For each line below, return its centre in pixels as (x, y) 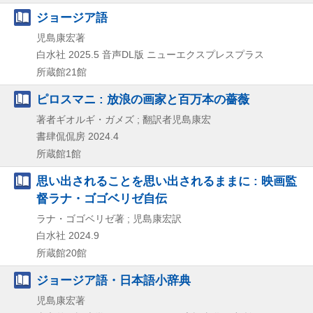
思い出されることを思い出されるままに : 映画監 (167, 181)
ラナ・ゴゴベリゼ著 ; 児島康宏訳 (109, 218)
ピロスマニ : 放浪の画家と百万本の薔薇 (143, 99)
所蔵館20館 (61, 253)
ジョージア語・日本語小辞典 (114, 280)
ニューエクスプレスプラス (205, 54)
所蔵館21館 (61, 72)
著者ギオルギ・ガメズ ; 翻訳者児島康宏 (124, 119)
